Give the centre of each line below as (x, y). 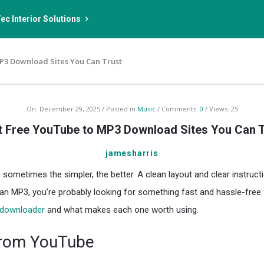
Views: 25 (223, 109)
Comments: (180, 109)
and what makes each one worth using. (122, 210)
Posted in (121, 109)
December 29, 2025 (70, 109)
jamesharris (132, 153)
